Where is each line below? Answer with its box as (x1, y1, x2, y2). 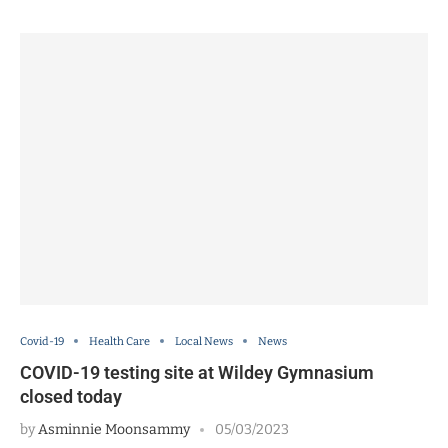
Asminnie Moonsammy (38, 420, 190, 438)
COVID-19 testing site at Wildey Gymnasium (20, 361, 374, 383)
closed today (20, 385, 122, 407)
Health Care (89, 334, 150, 348)
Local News (175, 334, 233, 348)
